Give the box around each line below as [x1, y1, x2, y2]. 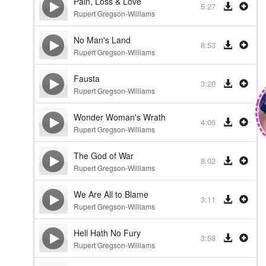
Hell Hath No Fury [73, 227, 141, 239]
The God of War [73, 150, 134, 161]
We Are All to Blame [73, 188, 148, 200]
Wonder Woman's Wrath [73, 111, 166, 123]
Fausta [73, 72, 100, 84]
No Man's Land [73, 34, 131, 46]
